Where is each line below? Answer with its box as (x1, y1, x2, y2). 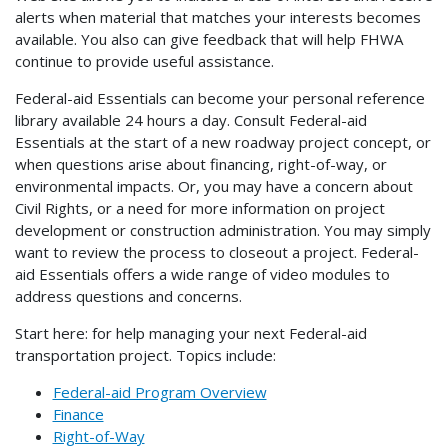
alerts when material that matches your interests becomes (15, 6, 421, 27)
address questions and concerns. (15, 285, 242, 306)
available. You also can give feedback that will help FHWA (15, 28, 403, 49)
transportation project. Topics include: (15, 344, 276, 365)
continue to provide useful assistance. (15, 50, 274, 71)
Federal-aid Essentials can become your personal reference (15, 87, 425, 108)
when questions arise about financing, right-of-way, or (15, 153, 387, 174)
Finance (52, 403, 104, 424)
